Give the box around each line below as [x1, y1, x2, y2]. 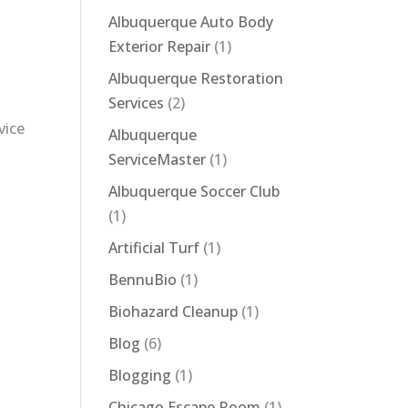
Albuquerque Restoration [108, 68, 284, 88]
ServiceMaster [108, 149, 207, 169]
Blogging [108, 365, 172, 385]
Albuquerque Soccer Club [108, 181, 280, 201]
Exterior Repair [108, 36, 211, 56]
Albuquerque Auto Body [108, 12, 274, 32]
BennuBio [108, 270, 178, 290]
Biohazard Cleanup [108, 301, 239, 321]
